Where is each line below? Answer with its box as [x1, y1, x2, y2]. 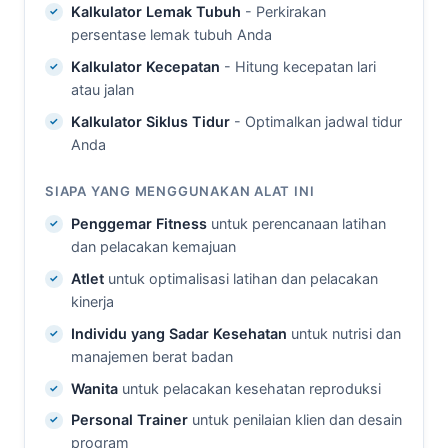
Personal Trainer [70, 411, 188, 429]
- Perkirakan [240, 3, 326, 21]
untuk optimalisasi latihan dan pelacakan [103, 270, 378, 288]
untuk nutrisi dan [286, 324, 401, 342]
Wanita [70, 379, 118, 397]
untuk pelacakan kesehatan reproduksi [117, 379, 381, 397]
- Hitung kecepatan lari [219, 57, 376, 75]
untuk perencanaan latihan [206, 215, 386, 233]
